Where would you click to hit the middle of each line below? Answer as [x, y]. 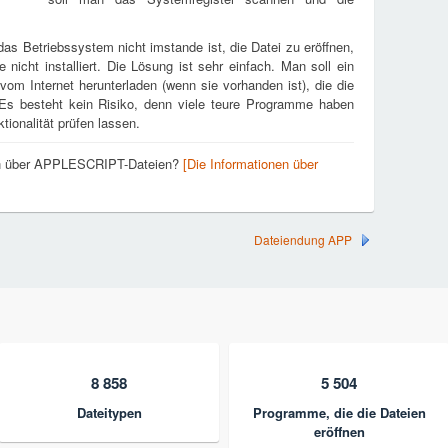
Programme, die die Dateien [339, 412]
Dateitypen [109, 412]
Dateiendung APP [303, 239]
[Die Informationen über [250, 163]
